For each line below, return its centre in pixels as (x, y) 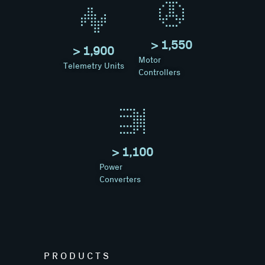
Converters (120, 180)
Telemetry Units (93, 67)
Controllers (159, 72)
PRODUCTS (77, 256)
